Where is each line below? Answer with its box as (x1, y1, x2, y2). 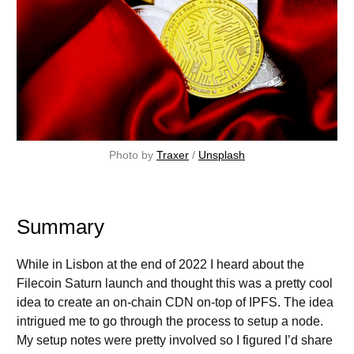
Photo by (109, 148, 156, 161)
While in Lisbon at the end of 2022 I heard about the (17, 257, 304, 271)
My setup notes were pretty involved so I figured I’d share (17, 333, 333, 347)
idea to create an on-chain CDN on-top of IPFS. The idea (17, 295, 333, 309)
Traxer (156, 148, 189, 161)
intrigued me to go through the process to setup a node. (17, 314, 323, 328)
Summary (17, 214, 104, 239)
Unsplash (198, 148, 245, 161)
